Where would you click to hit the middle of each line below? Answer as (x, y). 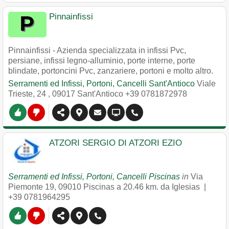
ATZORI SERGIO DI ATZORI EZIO (116, 143)
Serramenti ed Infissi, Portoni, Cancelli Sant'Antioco (101, 84)
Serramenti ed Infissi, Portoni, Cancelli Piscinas (94, 177)
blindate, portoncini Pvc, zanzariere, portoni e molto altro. (111, 71)
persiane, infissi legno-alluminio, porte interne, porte (102, 61)
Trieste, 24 (28, 94)
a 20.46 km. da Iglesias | (162, 187)
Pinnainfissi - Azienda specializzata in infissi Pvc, (97, 50)
